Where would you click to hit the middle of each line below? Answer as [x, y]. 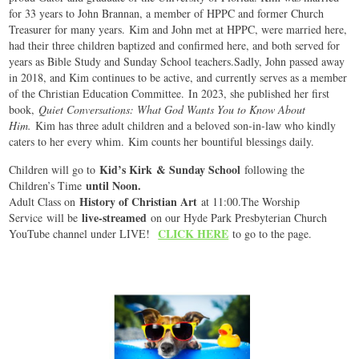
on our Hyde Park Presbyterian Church [239, 218]
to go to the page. [272, 234]
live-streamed [117, 218]
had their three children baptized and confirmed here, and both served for [175, 46]
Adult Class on [44, 202]
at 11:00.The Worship [251, 202]
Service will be [46, 218]
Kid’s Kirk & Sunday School [168, 170]
